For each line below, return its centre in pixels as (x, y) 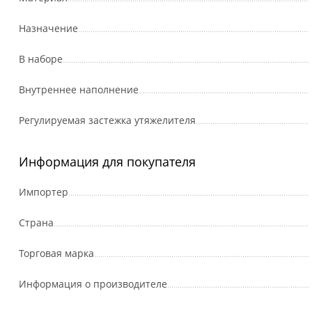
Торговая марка (56, 253)
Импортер (43, 192)
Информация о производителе (93, 284)
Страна (36, 223)
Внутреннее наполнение (78, 89)
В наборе (40, 59)
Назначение (48, 28)
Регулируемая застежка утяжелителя (107, 120)
